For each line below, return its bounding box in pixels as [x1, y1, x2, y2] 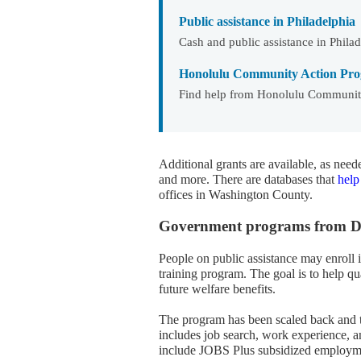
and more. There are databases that [159, 172, 338, 186]
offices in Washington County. [159, 188, 313, 201]
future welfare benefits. [159, 282, 276, 296]
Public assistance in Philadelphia [179, 15, 355, 28]
